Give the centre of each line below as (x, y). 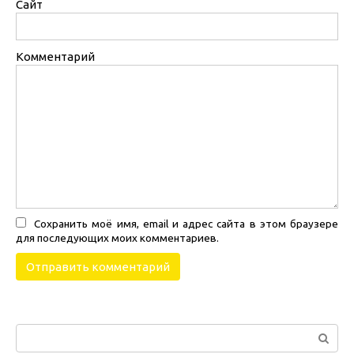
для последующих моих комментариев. (117, 237)
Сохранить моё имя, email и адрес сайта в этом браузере (186, 223)
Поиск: (34, 332)
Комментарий (55, 56)
